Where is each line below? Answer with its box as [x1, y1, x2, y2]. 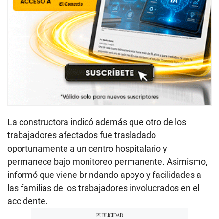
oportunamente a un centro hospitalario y [7, 143, 167, 153]
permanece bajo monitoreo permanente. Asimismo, [7, 156, 208, 167]
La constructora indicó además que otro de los [7, 116, 186, 127]
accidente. [7, 196, 48, 206]
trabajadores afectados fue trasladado [7, 130, 156, 140]
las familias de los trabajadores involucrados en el [7, 182, 199, 193]
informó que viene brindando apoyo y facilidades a [7, 169, 201, 180]
